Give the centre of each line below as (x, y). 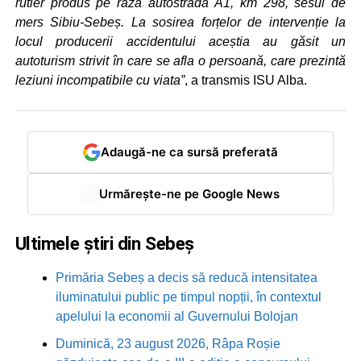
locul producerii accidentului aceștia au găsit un (180, 41)
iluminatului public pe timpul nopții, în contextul (188, 297)
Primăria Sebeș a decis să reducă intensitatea (186, 277)
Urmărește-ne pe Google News (189, 194)
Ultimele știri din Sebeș (104, 243)
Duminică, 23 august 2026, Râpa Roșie (168, 343)
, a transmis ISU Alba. (245, 80)
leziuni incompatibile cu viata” (100, 80)
